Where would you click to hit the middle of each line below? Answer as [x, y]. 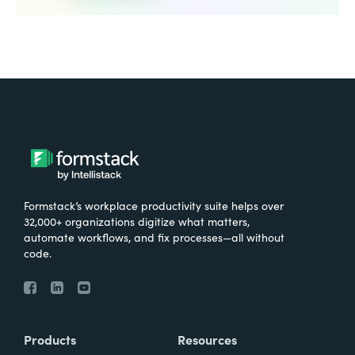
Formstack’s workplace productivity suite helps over [154, 205]
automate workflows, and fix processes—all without [154, 237]
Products [50, 339]
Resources [207, 339]
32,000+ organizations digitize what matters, [137, 221]
